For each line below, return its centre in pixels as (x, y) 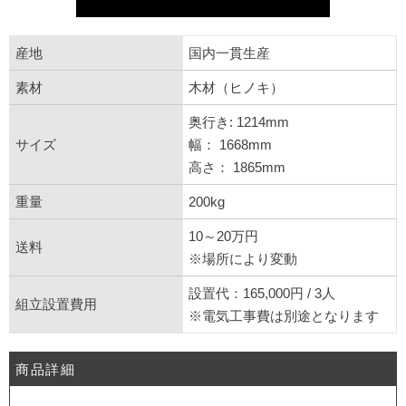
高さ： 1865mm (237, 167)
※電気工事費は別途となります (284, 315)
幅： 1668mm (230, 144)
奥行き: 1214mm (239, 121)
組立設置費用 (56, 304)
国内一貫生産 (229, 53)
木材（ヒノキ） (236, 87)
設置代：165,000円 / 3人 (262, 293)
